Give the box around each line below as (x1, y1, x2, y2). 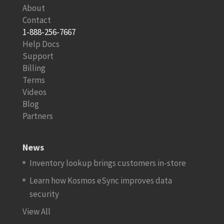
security (29, 188, 59, 200)
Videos (22, 86, 46, 98)
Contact (22, 14, 51, 26)
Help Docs (22, 38, 59, 50)
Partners (22, 110, 53, 122)
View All (22, 205, 50, 217)
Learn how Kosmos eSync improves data (29, 175, 172, 186)
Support (22, 50, 53, 62)
